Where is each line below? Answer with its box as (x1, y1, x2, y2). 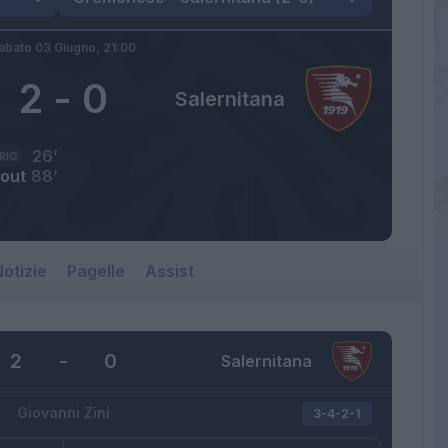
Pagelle (67, 260, 125, 281)
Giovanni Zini (16, 403, 110, 421)
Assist (145, 260, 194, 281)
